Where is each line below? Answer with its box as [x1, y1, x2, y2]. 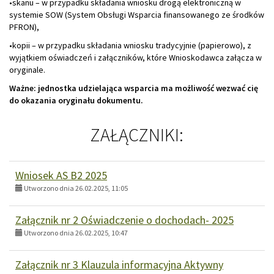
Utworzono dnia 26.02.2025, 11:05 [23, 183, 128, 193]
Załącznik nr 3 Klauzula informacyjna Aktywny [15, 257, 223, 272]
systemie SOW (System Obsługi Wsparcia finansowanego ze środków [9, 9, 264, 20]
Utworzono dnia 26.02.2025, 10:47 [23, 228, 128, 237]
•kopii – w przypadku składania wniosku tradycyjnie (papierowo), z [9, 39, 251, 51]
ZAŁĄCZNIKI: [91, 122, 183, 146]
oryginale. [9, 64, 45, 75]
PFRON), [9, 21, 39, 32]
